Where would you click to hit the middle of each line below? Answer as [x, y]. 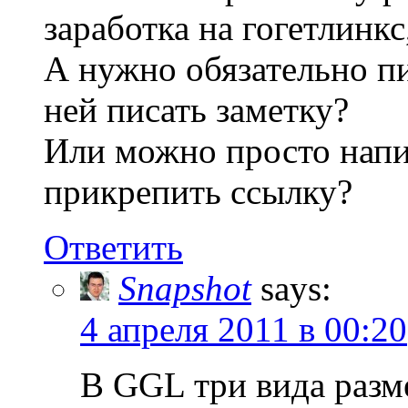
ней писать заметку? [196, 110]
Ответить [113, 248]
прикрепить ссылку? [198, 192]
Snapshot [185, 289]
